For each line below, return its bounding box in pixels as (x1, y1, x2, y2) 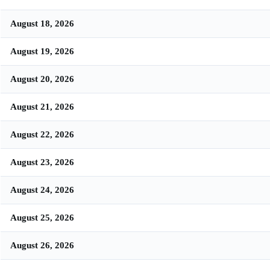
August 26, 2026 (10, 239, 74, 250)
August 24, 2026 (10, 184, 74, 195)
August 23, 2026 (10, 156, 74, 167)
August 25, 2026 (10, 212, 74, 222)
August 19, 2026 (10, 45, 74, 56)
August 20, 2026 (10, 73, 74, 84)
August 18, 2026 (10, 17, 74, 28)
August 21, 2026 (10, 101, 74, 111)
